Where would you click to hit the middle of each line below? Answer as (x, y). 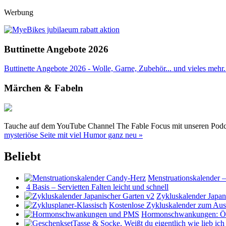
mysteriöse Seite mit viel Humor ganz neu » (73, 135)
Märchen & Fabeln (44, 88)
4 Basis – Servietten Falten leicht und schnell (97, 187)
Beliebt (22, 156)
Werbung (19, 12)
